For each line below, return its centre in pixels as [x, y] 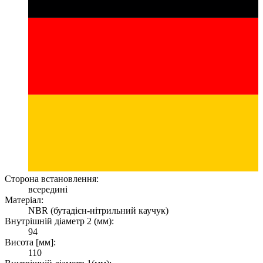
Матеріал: [24, 200]
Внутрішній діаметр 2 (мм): [59, 221]
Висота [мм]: [30, 242]
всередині [48, 189]
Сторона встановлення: [52, 178]
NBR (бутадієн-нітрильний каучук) [98, 210]
